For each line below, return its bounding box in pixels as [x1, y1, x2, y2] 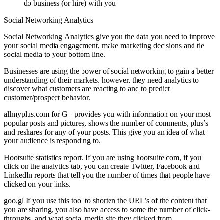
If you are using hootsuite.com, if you [85, 153, 201, 162]
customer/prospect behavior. [4, 93, 90, 102]
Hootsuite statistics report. [4, 153, 85, 162]
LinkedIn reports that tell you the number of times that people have [4, 170, 210, 179]
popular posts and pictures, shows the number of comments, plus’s [4, 118, 208, 127]
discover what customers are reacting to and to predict [4, 84, 170, 93]
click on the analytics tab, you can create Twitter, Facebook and [4, 162, 200, 170]
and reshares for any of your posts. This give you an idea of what [4, 127, 205, 136]
